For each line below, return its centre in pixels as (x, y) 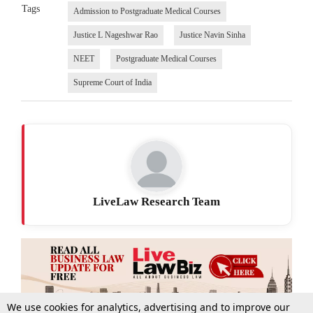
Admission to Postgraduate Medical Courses (147, 11)
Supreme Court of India (112, 82)
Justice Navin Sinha (212, 35)
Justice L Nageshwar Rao (115, 35)
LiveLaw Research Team (156, 201)
